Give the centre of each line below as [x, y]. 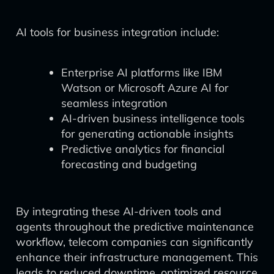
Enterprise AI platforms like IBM [142, 72]
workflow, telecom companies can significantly [135, 242]
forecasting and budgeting [129, 164]
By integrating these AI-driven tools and [119, 211]
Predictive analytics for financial [143, 149]
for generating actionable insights [147, 134]
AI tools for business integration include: [117, 32]
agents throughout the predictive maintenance [135, 227]
